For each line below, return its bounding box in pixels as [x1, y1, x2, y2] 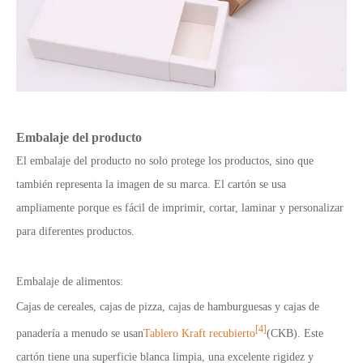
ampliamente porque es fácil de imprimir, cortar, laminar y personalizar [16, 201, 344, 214]
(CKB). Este [267, 327, 323, 340]
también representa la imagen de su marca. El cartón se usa [16, 177, 286, 190]
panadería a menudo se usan [16, 327, 143, 340]
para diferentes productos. [16, 224, 135, 237]
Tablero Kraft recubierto [143, 327, 255, 340]
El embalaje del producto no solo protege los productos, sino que [16, 154, 314, 167]
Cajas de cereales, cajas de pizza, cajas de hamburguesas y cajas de [16, 300, 319, 313]
